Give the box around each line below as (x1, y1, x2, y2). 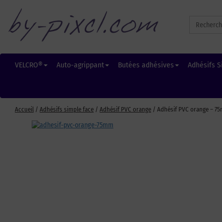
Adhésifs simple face (40, 106, 94, 113)
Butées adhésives (117, 60, 174, 69)
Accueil (15, 106, 34, 113)
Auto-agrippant (56, 60, 104, 69)
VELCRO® (14, 60, 43, 69)
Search (188, 14, 208, 23)
